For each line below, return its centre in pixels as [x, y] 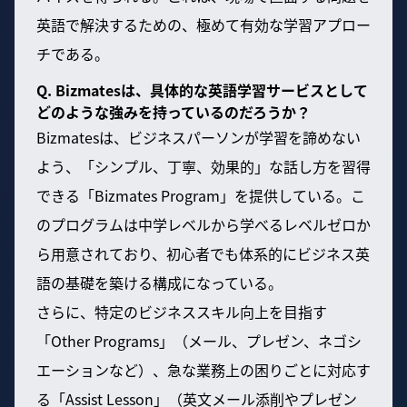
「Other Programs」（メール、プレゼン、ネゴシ [199, 340]
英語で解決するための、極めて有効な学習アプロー [203, 24]
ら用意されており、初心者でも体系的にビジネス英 [203, 253]
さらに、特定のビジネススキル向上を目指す [182, 311]
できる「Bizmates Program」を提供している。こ [201, 195]
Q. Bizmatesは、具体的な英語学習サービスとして [202, 89]
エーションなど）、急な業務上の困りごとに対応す [203, 369]
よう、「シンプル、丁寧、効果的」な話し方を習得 [203, 166]
